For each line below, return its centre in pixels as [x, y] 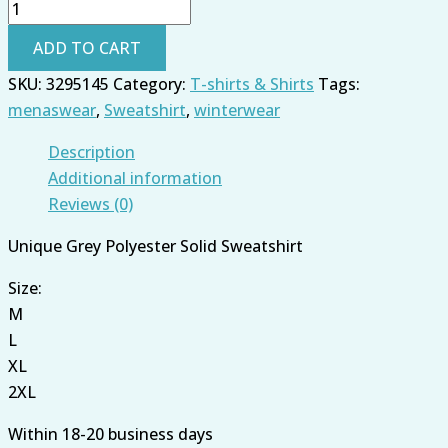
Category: [151, 83]
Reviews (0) [90, 203]
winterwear [237, 109]
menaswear [52, 109]
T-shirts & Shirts [252, 83]
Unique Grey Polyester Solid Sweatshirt [155, 245]
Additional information [135, 177]
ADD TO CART [87, 47]
